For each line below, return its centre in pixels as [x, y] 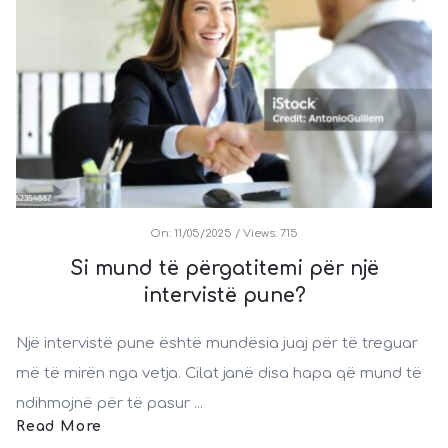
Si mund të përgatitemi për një [224, 269]
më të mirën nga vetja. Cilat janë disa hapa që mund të [219, 374]
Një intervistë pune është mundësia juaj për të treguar [217, 344]
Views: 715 [270, 234]
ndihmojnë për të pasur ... [109, 404]
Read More [59, 427]
